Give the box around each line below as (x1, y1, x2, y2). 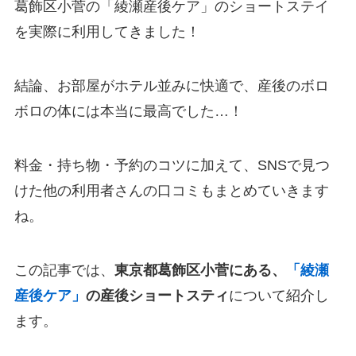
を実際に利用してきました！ (14, 24, 200, 41)
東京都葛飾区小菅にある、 (114, 261, 286, 278)
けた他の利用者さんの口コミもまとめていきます (14, 182, 329, 199)
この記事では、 (14, 261, 114, 278)
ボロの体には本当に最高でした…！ (14, 103, 243, 119)
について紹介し (228, 287, 329, 304)
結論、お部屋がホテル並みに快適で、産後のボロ (14, 77, 329, 94)
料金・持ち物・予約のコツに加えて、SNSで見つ (14, 157, 330, 173)
